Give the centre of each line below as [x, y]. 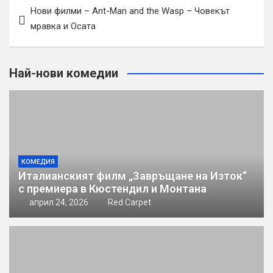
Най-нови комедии [64, 73]
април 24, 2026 [58, 202]
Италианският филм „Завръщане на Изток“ [133, 176]
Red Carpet [129, 202]
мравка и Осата [63, 26]
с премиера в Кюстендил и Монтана [112, 189]
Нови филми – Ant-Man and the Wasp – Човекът [130, 11]
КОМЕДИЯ [38, 162]
